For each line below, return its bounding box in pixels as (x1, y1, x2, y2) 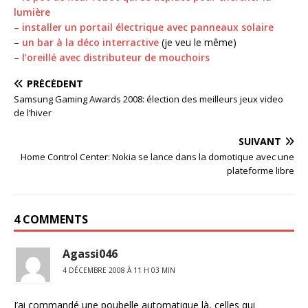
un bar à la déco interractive (22, 35, 159, 49)
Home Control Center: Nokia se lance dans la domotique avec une (21, 150, 294, 163)
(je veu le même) (159, 35, 236, 49)
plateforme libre (227, 164, 294, 177)
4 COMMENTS (14, 211, 88, 227)
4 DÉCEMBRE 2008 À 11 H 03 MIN (63, 265, 175, 275)
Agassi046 (63, 245, 118, 261)
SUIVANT (239, 134, 281, 148)
